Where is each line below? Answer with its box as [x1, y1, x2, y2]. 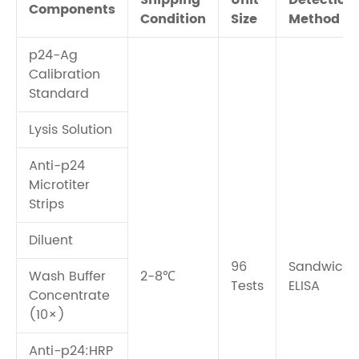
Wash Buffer [29, 266, 106, 287]
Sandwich [288, 256, 351, 277]
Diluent [29, 230, 73, 251]
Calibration [29, 64, 100, 85]
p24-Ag [29, 45, 78, 66]
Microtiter [29, 175, 90, 196]
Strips [29, 194, 64, 215]
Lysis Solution [29, 119, 112, 140]
